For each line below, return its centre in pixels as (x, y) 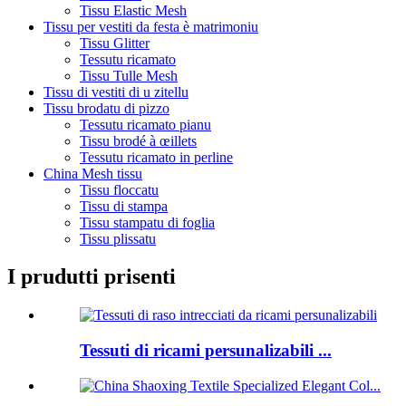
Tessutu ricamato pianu (145, 124)
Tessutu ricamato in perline (156, 157)
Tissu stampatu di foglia (147, 222)
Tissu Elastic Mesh (133, 10)
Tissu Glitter (115, 43)
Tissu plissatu (118, 238)
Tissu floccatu (119, 189)
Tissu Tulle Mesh (129, 75)
